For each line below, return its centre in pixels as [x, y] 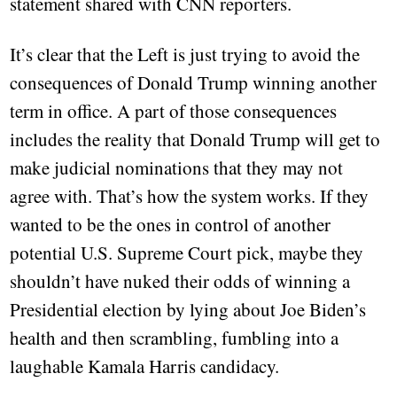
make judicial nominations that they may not [177, 168]
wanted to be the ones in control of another [171, 225]
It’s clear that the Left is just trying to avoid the [185, 54]
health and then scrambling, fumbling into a [175, 338]
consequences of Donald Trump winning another [194, 83]
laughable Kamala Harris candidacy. [145, 366]
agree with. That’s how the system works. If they [190, 196]
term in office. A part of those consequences [174, 111]
